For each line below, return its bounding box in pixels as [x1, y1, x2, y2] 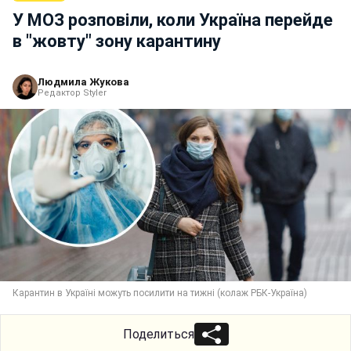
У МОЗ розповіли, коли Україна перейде [13, 9, 333, 30]
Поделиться [122, 326, 194, 342]
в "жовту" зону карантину [13, 31, 221, 51]
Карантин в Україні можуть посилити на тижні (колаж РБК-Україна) [13, 287, 307, 299]
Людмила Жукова [38, 75, 129, 88]
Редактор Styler [38, 87, 107, 98]
